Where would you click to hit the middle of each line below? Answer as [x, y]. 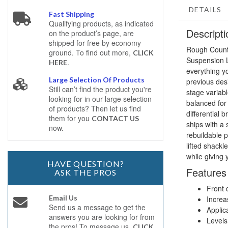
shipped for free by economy [95, 43]
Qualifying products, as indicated [101, 23]
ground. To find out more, [91, 52]
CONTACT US [115, 118]
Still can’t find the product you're [100, 89]
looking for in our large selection [100, 99]
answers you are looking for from [102, 217]
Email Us [63, 198]
